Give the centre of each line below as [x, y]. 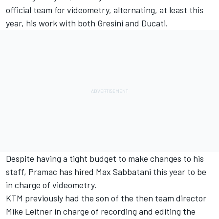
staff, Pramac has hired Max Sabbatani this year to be [106, 172]
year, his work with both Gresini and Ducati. [87, 23]
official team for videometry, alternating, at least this [105, 10]
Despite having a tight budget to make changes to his [105, 159]
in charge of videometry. [51, 185]
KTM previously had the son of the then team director [106, 198]
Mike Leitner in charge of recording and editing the [101, 211]
